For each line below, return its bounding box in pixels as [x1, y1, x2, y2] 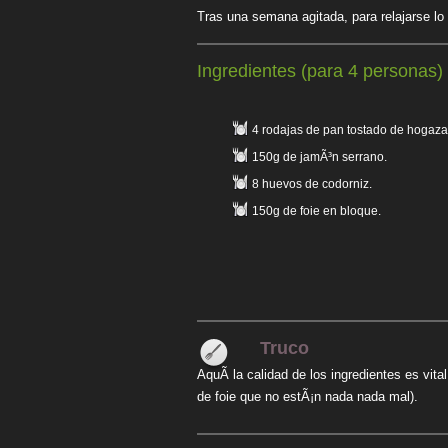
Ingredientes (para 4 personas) [197, 61, 443, 81]
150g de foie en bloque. [252, 204, 381, 218]
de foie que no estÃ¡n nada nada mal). [197, 389, 418, 404]
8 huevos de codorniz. [252, 177, 372, 191]
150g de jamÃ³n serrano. [252, 150, 387, 164]
